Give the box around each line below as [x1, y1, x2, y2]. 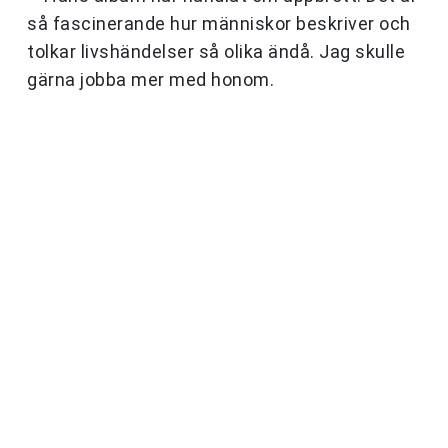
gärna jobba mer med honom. [27, 69, 274, 91]
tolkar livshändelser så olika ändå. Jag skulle [27, 41, 405, 63]
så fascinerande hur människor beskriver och [27, 13, 411, 35]
